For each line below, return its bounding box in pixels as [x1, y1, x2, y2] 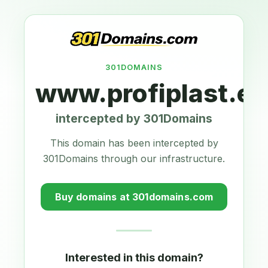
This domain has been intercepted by [50, 136, 218, 149]
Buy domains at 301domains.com [54, 190, 214, 203]
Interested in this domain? [65, 250, 203, 264]
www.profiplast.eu [35, 77, 267, 108]
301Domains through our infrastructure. [43, 152, 225, 165]
